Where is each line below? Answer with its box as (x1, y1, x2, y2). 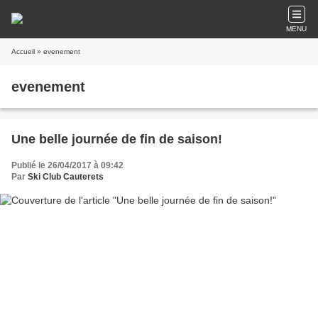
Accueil (11, 48, 35, 55)
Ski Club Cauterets (28, 172, 104, 182)
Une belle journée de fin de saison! (11, 132, 222, 146)
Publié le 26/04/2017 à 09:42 (11, 160, 124, 170)
